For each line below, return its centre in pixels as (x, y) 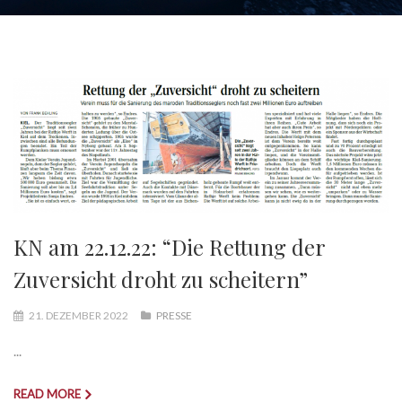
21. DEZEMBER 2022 (79, 315)
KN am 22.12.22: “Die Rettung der (169, 246)
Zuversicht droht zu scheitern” (161, 279)
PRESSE (174, 315)
